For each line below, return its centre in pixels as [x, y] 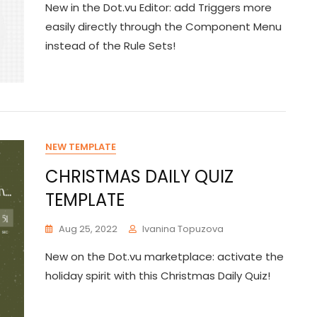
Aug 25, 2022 [88, 229]
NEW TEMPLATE [81, 147]
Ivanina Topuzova [183, 229]
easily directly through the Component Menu [163, 27]
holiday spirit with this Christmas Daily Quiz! [158, 276]
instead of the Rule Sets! [110, 46]
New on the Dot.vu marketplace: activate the [165, 257]
